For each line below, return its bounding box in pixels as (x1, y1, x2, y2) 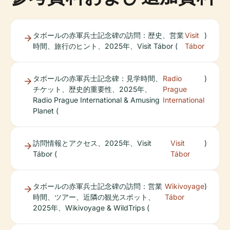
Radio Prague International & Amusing (33, 95, 160, 105)
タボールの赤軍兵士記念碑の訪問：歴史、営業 (33, 31, 184, 40)
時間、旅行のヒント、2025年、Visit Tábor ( (33, 42, 178, 51)
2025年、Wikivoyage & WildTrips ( (33, 203, 149, 213)
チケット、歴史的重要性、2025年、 (33, 85, 151, 94)
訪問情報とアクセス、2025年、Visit (33, 139, 151, 148)
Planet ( (33, 106, 59, 116)
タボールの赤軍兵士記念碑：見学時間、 (33, 74, 162, 83)
